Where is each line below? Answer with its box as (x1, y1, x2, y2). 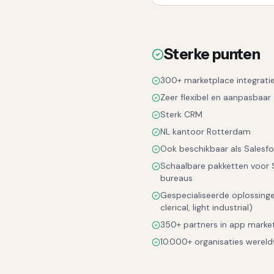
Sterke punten (164, 45, 261, 63)
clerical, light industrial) (160, 202, 253, 213)
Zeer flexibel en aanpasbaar (160, 92, 271, 103)
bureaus (160, 172, 193, 183)
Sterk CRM (160, 109, 202, 120)
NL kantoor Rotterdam (160, 126, 251, 137)
